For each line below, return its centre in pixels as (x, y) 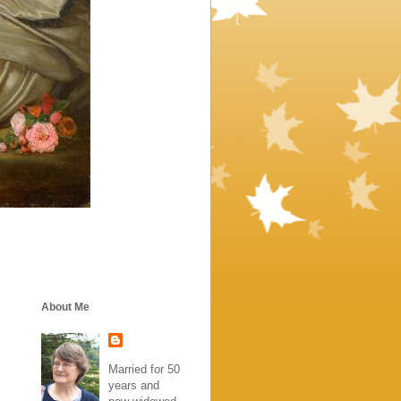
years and (133, 385)
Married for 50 (144, 369)
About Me (65, 307)
